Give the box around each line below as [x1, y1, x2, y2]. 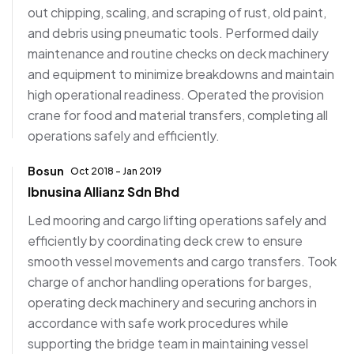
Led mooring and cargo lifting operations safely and [28, 211, 326, 228]
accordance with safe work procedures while [28, 314, 288, 331]
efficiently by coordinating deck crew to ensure [28, 232, 303, 249]
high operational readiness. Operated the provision [28, 86, 324, 104]
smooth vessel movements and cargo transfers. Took [28, 252, 337, 269]
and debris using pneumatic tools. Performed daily [28, 24, 318, 42]
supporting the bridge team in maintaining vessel [28, 334, 308, 352]
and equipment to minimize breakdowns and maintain [28, 66, 334, 83]
